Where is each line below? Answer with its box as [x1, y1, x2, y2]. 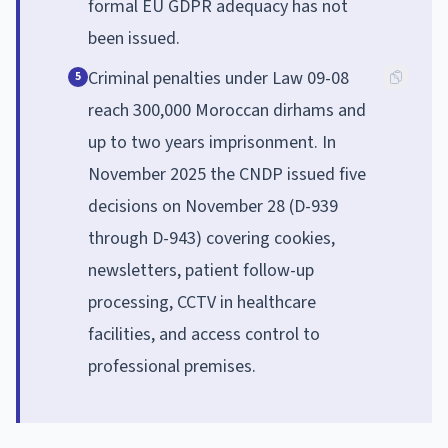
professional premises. [88, 353, 256, 379]
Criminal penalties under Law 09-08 [88, 65, 349, 91]
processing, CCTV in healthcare [88, 289, 316, 315]
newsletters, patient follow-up [88, 257, 314, 283]
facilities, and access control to [88, 321, 320, 347]
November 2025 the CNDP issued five [88, 161, 366, 187]
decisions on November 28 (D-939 [88, 193, 338, 219]
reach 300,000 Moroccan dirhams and [88, 97, 366, 123]
